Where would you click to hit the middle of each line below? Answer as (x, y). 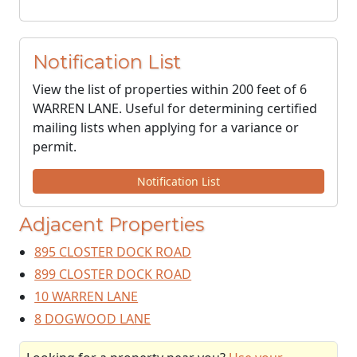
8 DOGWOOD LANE (93, 319)
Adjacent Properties (112, 224)
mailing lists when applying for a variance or (166, 127)
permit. (55, 147)
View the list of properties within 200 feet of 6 (170, 89)
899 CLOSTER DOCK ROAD (113, 274)
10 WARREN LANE (86, 296)
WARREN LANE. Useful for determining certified (175, 108)
